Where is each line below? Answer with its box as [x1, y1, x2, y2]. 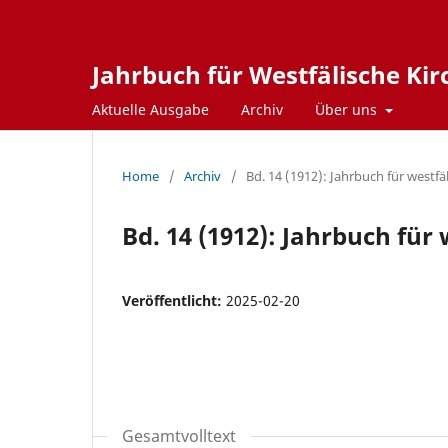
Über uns [315, 99, 381, 119]
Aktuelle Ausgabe [92, 99, 209, 119]
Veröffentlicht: [122, 290, 226, 310]
